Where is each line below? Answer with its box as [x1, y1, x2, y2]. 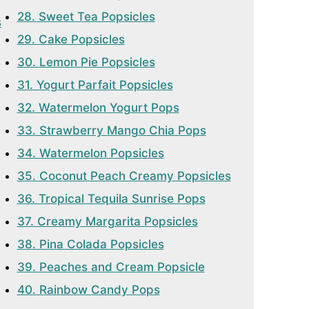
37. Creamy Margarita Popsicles [17, 215, 198, 228]
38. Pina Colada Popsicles [17, 237, 164, 251]
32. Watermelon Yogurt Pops [17, 101, 179, 114]
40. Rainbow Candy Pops [17, 283, 160, 297]
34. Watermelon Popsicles [17, 146, 164, 160]
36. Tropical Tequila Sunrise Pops [17, 192, 206, 206]
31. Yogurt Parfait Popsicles [17, 78, 173, 92]
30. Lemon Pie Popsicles [17, 55, 155, 69]
